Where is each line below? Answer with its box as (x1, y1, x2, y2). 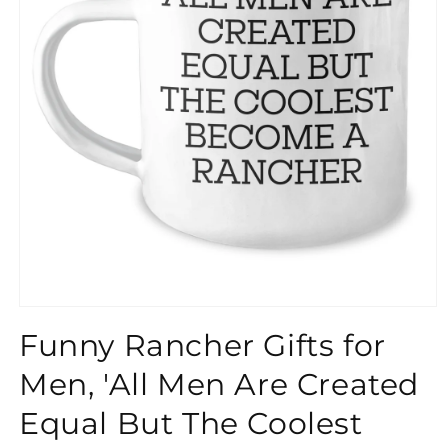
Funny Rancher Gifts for (19, 327, 386, 365)
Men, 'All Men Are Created (19, 366, 420, 404)
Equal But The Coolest (19, 405, 363, 443)
